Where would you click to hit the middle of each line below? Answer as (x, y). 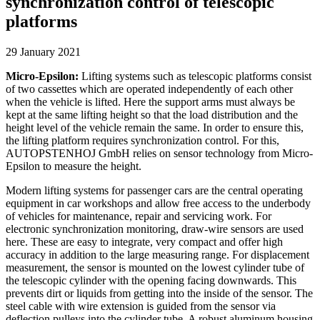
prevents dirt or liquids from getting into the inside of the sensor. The (159, 293)
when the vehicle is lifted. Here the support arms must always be (150, 101)
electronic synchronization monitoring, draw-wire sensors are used (155, 229)
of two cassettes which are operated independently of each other (149, 89)
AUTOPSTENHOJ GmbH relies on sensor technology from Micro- (159, 153)
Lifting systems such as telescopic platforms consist (196, 76)
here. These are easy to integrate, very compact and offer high (144, 241)
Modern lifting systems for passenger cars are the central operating (154, 190)
